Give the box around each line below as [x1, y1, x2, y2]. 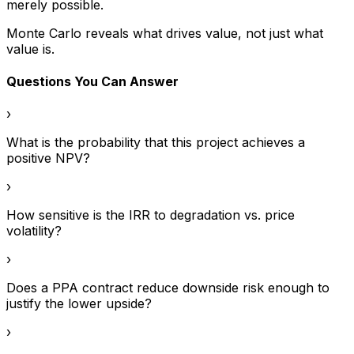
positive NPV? [6, 150, 90, 167]
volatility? [6, 223, 62, 239]
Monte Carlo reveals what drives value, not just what [6, 24, 323, 41]
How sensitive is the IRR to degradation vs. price [6, 207, 295, 224]
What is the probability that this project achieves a [6, 134, 305, 151]
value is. [6, 40, 55, 57]
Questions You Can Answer [6, 73, 179, 90]
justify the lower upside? [6, 296, 152, 312]
